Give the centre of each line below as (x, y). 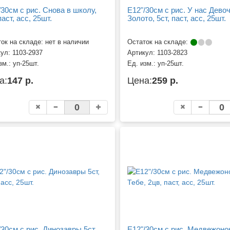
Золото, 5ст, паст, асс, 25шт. (176, 18)
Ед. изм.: (142, 64)
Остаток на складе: (158, 42)
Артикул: (142, 53)
